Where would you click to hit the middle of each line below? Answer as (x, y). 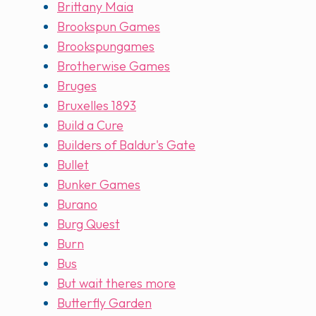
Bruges (77, 86)
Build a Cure (90, 126)
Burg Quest (89, 224)
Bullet (73, 165)
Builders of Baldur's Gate (126, 145)
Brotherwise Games (114, 66)
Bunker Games (99, 185)
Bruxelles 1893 (97, 106)
